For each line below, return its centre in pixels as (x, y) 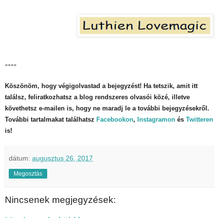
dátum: (20, 158)
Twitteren (200, 119)
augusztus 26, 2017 (63, 158)
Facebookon (115, 119)
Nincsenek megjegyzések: (60, 200)
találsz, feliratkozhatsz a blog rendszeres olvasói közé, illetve (97, 97)
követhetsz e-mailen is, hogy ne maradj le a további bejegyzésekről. (107, 108)
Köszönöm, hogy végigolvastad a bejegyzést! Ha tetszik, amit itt (101, 86)
